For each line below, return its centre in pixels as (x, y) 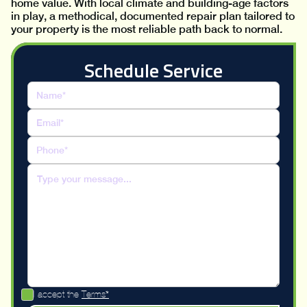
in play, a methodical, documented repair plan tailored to (153, 16)
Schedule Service (153, 71)
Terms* (95, 295)
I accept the (58, 295)
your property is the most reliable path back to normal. (147, 29)
